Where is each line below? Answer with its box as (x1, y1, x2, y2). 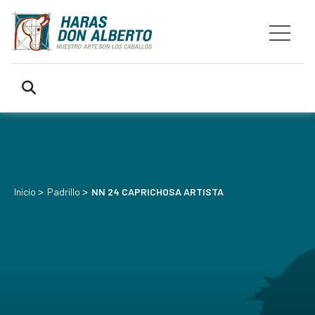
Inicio (14, 186, 36, 198)
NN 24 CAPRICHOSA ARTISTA (91, 186, 224, 198)
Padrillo (47, 186, 80, 198)
